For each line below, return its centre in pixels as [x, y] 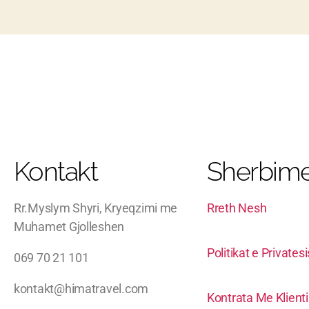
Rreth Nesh [237, 208]
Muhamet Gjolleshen [69, 226]
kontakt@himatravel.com [81, 288]
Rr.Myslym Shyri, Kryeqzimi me [96, 208]
